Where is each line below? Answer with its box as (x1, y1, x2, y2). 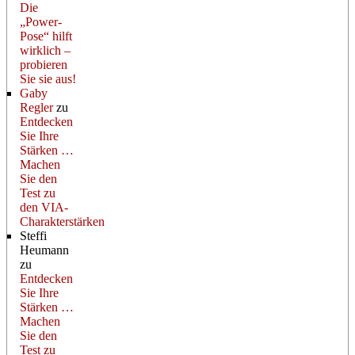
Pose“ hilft (20, 29, 72, 43)
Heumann (20, 242, 69, 257)
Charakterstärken (20, 214, 105, 228)
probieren (20, 57, 67, 71)
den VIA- (20, 200, 68, 214)
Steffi (20, 228, 47, 242)
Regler (20, 100, 53, 114)
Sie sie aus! (20, 71, 76, 86)
